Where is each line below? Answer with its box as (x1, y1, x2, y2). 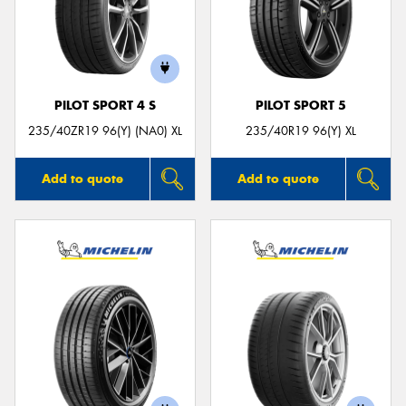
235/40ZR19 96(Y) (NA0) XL (28, 123, 182, 140)
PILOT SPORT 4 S (54, 97, 156, 113)
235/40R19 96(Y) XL (246, 123, 356, 140)
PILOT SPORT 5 (256, 97, 346, 113)
